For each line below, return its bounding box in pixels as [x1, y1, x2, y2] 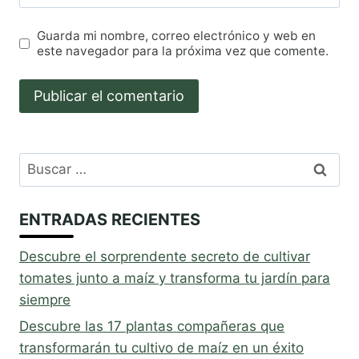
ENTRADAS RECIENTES [19, 209, 200, 229]
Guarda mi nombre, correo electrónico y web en [37, 28, 317, 44]
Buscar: [18, 154, 67, 171]
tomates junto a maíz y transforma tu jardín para [19, 269, 330, 286]
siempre [19, 291, 71, 308]
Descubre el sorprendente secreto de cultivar [19, 248, 310, 264]
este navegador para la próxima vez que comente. [37, 43, 329, 59]
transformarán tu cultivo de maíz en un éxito [19, 340, 304, 357]
